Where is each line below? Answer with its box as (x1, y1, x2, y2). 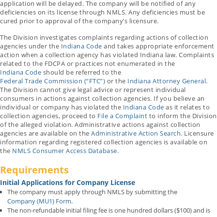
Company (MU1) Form (7, 196, 71, 205)
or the (105, 76, 127, 85)
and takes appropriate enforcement (102, 41, 215, 50)
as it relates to (164, 102, 210, 111)
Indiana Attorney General (127, 76, 206, 85)
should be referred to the (41, 67, 121, 77)
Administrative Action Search (91, 128, 181, 138)
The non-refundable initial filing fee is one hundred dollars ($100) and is (7, 205, 210, 215)
